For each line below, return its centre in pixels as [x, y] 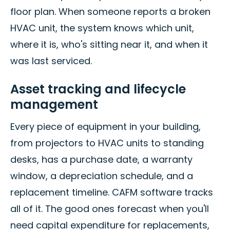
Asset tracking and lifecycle [98, 89]
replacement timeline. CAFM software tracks [112, 193]
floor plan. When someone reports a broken [110, 12]
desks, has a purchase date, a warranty [101, 160]
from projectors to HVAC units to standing [107, 143]
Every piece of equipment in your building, [106, 127]
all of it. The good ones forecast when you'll [110, 209]
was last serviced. [51, 61]
